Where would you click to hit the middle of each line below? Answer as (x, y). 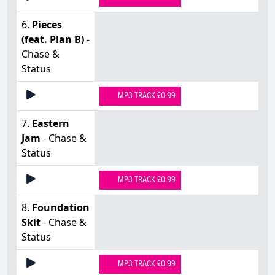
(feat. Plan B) (53, 39)
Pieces (47, 24)
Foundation (61, 207)
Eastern (51, 123)
